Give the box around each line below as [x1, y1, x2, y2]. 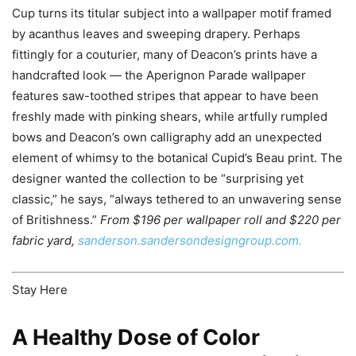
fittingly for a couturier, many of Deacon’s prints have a [12, 47, 317, 63]
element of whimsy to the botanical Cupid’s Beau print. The [12, 150, 342, 166]
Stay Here [12, 281, 68, 297]
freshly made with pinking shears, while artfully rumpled [12, 109, 327, 125]
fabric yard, [12, 233, 78, 249]
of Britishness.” [12, 212, 97, 228]
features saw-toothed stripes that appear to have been [12, 88, 319, 104]
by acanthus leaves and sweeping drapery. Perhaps [12, 26, 300, 42]
